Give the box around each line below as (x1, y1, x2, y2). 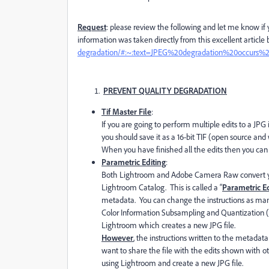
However (101, 232, 133, 243)
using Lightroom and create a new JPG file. (101, 258, 243, 268)
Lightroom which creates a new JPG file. (101, 220, 235, 230)
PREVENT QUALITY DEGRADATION (103, 85, 227, 95)
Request (77, 22, 106, 32)
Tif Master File (101, 106, 151, 116)
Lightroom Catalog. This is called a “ (101, 182, 222, 192)
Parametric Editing (101, 157, 166, 167)
